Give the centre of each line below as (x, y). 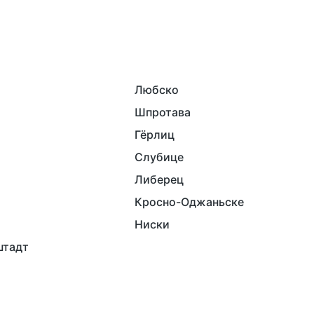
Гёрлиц (155, 135)
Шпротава (163, 112)
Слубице (159, 157)
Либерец (159, 180)
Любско (157, 90)
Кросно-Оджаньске (189, 202)
